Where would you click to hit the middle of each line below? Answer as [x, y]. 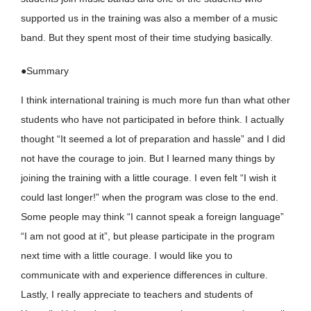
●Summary [45, 71]
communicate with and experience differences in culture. [144, 275]
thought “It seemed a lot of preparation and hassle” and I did [153, 139]
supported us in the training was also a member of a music [149, 18]
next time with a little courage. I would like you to [127, 255]
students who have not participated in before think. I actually [152, 119]
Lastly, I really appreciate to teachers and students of [137, 294]
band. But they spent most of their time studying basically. [147, 37]
